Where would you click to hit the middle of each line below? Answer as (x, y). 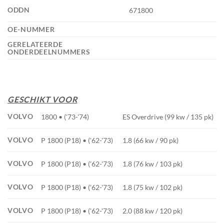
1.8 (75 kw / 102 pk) (153, 187)
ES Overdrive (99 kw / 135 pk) (168, 116)
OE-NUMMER (32, 29)
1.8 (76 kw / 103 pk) (153, 163)
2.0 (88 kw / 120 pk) (153, 210)
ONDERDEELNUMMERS (50, 52)
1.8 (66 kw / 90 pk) (151, 140)
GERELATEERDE (35, 44)
